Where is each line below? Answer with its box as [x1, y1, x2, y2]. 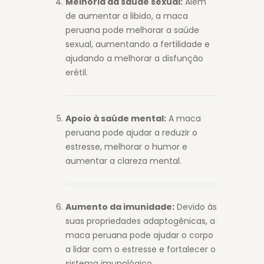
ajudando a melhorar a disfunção [65, 52, 203, 64]
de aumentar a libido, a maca [65, 10, 188, 22]
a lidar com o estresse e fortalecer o [65, 243, 216, 255]
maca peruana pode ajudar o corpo [65, 229, 213, 241]
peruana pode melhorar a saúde [65, 24, 199, 36]
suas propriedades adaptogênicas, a [65, 215, 215, 227]
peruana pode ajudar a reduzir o [65, 127, 197, 138]
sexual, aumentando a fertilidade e [65, 38, 210, 50]
